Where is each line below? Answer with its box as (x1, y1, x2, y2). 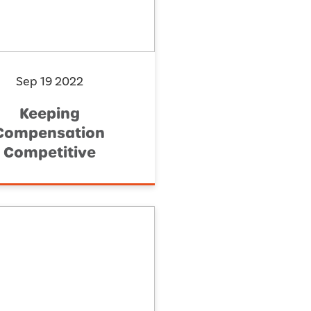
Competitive (3, 143, 96, 163)
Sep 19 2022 (15, 74, 83, 90)
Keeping (19, 104, 80, 124)
